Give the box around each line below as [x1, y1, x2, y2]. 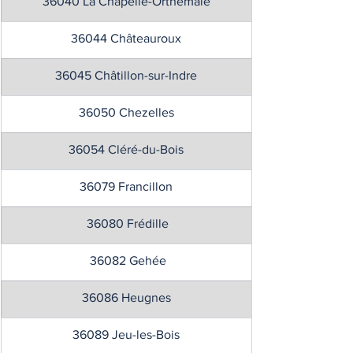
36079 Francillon [80, 180, 173, 193]
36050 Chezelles [78, 106, 174, 119]
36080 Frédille [84, 217, 169, 230]
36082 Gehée [86, 254, 166, 267]
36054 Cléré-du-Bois [69, 143, 184, 156]
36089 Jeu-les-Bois [72, 328, 180, 341]
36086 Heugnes [81, 291, 171, 304]
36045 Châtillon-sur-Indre [55, 69, 197, 82]
